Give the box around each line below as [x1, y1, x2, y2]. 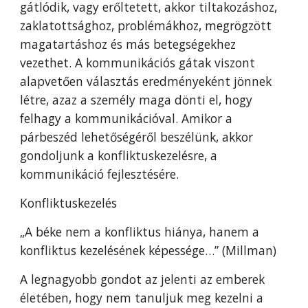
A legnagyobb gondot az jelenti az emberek [20, 271, 265, 287]
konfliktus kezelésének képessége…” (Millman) [20, 242, 277, 258]
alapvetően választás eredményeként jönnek [20, 73, 272, 89]
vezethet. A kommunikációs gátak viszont [20, 54, 256, 71]
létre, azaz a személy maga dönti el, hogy [20, 91, 253, 108]
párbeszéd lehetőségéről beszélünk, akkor [20, 129, 254, 145]
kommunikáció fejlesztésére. [20, 166, 179, 182]
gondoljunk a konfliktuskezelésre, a [20, 147, 218, 164]
